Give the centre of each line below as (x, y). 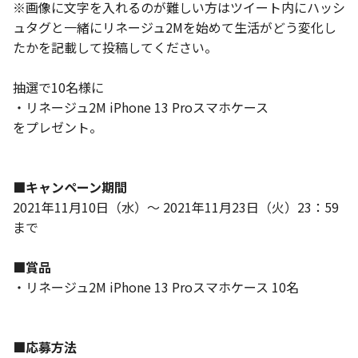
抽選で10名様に (58, 87)
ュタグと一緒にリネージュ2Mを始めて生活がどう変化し (175, 27)
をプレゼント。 (58, 127)
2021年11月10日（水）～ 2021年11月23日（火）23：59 (176, 207)
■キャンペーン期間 (70, 187)
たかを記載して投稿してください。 (115, 47)
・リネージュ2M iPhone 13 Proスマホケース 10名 (156, 287)
